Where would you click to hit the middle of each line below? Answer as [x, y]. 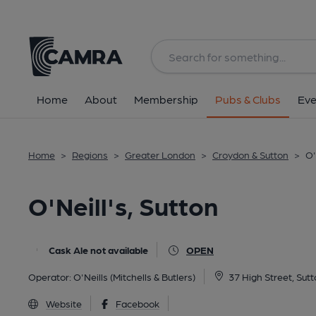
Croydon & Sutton [250, 154]
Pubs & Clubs [248, 99]
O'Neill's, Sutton [123, 205]
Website [64, 303]
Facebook [137, 303]
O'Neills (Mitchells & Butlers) [134, 276]
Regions [90, 154]
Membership [166, 99]
